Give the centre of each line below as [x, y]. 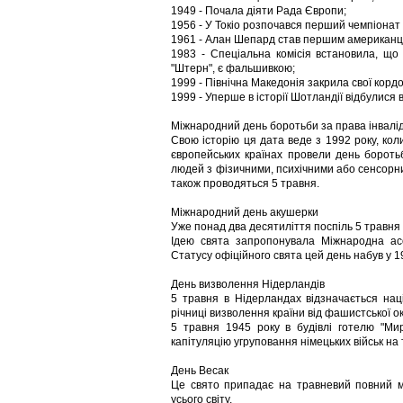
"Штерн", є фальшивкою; [233, 68]
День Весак [200, 371]
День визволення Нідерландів [248, 284]
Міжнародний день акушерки [245, 212]
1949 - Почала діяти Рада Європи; [259, 11]
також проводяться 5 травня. [245, 184]
